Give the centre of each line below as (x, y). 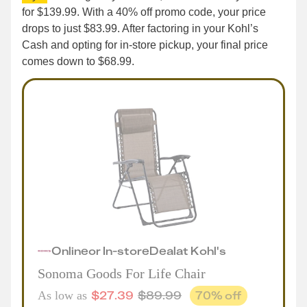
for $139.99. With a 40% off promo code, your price (144, 12)
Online (70, 250)
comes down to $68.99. (78, 61)
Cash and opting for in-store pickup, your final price (145, 45)
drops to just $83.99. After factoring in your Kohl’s (140, 28)
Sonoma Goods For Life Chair (122, 273)
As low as (62, 295)
